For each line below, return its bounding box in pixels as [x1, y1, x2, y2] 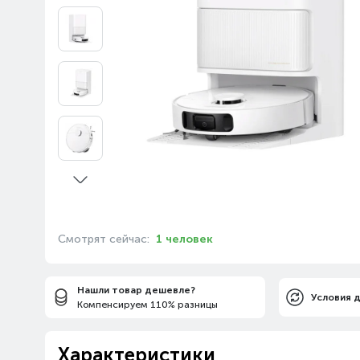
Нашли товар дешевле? [77, 284, 195, 296]
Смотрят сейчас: [58, 232, 153, 246]
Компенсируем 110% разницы [77, 299, 218, 310]
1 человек [156, 232, 213, 246]
